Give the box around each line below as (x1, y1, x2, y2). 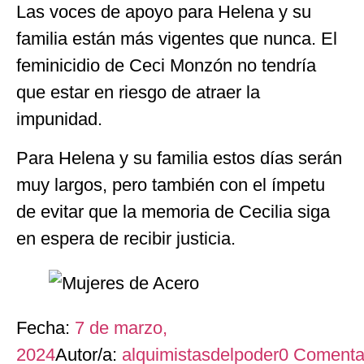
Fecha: (16, 317, 75, 338)
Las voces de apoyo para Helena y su (16, 2, 311, 23)
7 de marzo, (75, 317, 167, 338)
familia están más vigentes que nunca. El (16, 28, 337, 50)
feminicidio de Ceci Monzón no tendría (16, 55, 316, 76)
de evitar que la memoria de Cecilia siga (16, 201, 330, 222)
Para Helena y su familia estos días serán (16, 147, 342, 168)
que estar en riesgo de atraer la (16, 82, 260, 103)
